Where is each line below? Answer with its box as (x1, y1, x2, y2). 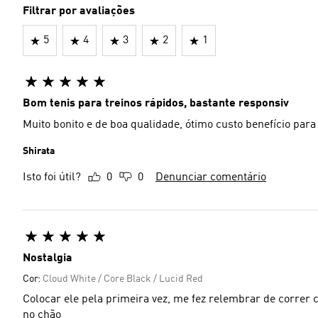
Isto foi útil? (23, 172, 81, 183)
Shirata (23, 146, 55, 156)
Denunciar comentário (155, 172, 266, 183)
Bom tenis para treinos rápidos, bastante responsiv (23, 98, 289, 109)
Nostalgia (23, 253, 72, 264)
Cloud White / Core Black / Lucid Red (43, 274, 203, 284)
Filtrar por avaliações (23, 6, 135, 17)
